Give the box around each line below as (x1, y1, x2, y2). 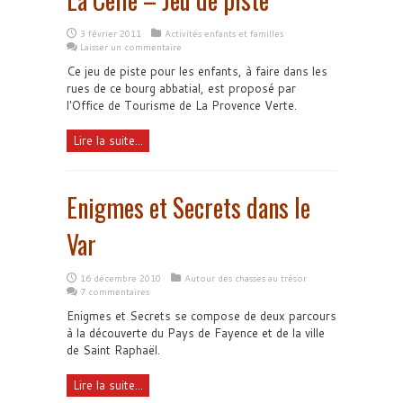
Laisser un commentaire (80, 40, 182, 53)
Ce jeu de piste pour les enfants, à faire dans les (67, 63, 327, 79)
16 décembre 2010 (80, 272, 161, 284)
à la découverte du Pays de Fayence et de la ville (67, 325, 325, 341)
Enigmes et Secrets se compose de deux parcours (67, 308, 336, 324)
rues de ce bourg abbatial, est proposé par (67, 80, 296, 96)
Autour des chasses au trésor (184, 272, 307, 284)
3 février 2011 (80, 27, 141, 40)
